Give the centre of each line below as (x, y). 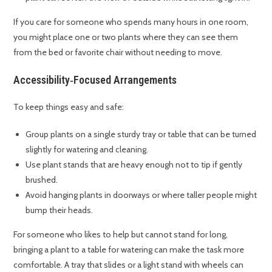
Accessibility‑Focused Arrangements (95, 80)
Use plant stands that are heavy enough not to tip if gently (134, 165)
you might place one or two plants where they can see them (126, 37)
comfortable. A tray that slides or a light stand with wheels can (129, 265)
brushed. (42, 180)
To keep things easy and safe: (69, 107)
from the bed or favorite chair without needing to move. (118, 53)
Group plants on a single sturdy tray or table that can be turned (141, 134)
